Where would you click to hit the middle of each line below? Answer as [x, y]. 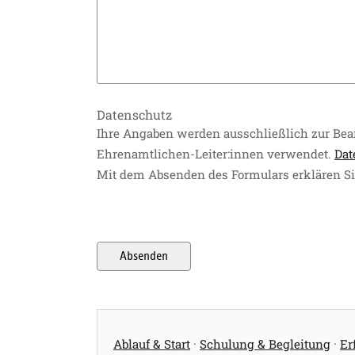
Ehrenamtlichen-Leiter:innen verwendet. [216, 153]
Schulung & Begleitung [265, 344]
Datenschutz [134, 114]
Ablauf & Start [152, 344]
